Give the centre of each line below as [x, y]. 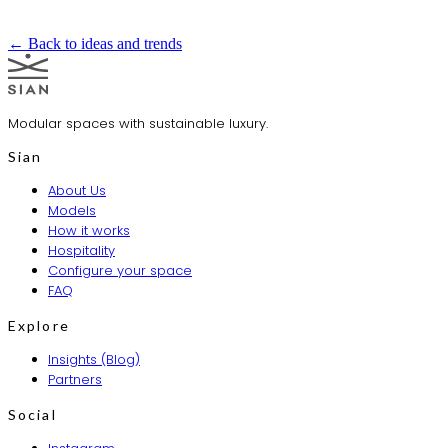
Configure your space [120, 271]
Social [32, 415]
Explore [39, 326]
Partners [75, 380]
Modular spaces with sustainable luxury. [138, 124]
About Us [77, 191]
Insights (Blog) [94, 360]
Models [72, 211]
